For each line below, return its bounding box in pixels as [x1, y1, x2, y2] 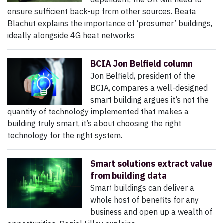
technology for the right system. [7, 130, 122, 141]
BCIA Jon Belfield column [90, 58, 193, 70]
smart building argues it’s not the [90, 95, 209, 105]
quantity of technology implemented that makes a [7, 107, 189, 117]
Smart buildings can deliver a [90, 183, 194, 193]
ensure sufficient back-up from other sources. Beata [7, 6, 196, 17]
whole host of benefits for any [90, 195, 199, 205]
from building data [90, 170, 167, 182]
